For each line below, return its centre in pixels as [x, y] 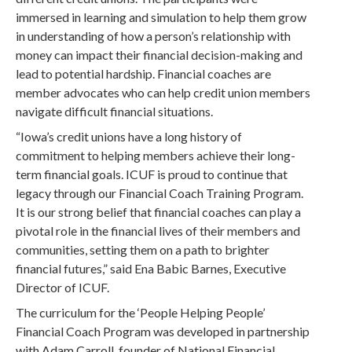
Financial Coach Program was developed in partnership [163, 331]
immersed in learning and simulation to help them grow [161, 17]
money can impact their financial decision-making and [159, 55]
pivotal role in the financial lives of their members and [158, 231]
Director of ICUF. [63, 287]
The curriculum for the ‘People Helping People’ [141, 312]
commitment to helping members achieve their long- [156, 155]
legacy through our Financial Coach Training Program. [160, 193]
